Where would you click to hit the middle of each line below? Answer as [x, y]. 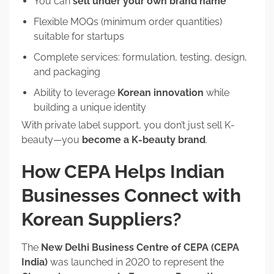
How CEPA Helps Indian [123, 171]
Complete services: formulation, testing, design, [140, 57]
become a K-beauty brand [144, 139]
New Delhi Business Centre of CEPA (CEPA [140, 247]
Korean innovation [161, 92]
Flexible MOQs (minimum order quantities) [128, 21]
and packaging [67, 72]
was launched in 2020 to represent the [136, 262]
